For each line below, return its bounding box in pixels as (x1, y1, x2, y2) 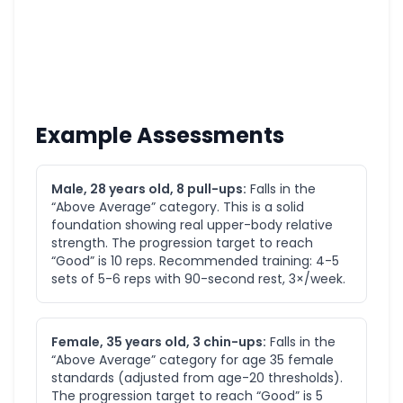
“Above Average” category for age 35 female (51, 351, 334, 369)
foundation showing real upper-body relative (51, 216, 333, 234)
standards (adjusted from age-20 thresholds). (51, 369, 343, 387)
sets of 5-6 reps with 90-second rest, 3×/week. (51, 270, 345, 288)
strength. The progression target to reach (51, 234, 313, 252)
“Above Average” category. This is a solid (51, 198, 304, 216)
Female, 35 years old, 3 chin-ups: (51, 333, 266, 351)
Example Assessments (36, 121, 284, 150)
